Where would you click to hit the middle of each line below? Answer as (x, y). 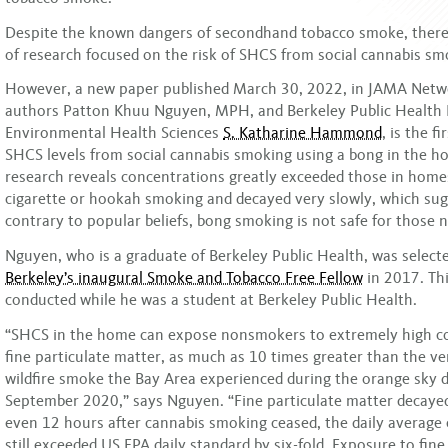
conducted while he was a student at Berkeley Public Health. (211, 300)
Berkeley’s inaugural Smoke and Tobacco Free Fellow (184, 278)
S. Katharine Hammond (302, 133)
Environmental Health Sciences (112, 133)
